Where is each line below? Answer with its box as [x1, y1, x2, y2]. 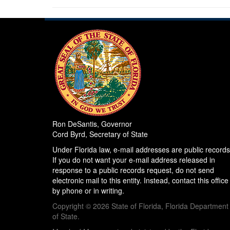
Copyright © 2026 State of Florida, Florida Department [52, 200, 228, 211]
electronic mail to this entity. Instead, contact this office [52, 175, 228, 185]
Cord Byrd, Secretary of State [52, 128, 148, 139]
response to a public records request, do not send [52, 164, 214, 175]
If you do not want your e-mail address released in [52, 154, 215, 165]
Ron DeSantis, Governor [52, 118, 132, 129]
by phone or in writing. [52, 185, 124, 196]
